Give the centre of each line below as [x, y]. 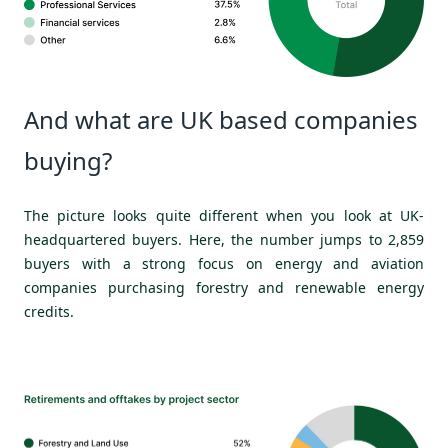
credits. [49, 311]
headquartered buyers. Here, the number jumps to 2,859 [224, 239]
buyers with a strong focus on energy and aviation [224, 263]
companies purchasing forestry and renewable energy [224, 287]
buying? [68, 161]
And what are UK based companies [221, 120]
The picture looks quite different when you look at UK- [224, 215]
